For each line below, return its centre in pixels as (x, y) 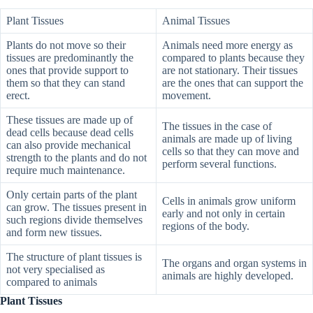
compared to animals (52, 282)
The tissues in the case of (217, 126)
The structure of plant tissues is (74, 257)
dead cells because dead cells (70, 133)
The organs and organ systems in (234, 263)
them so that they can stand (66, 83)
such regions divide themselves (74, 220)
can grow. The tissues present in (77, 208)
